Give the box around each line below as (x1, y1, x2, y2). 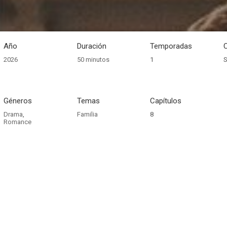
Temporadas (150, 42, 193, 51)
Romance (3, 118, 31, 126)
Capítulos (150, 96, 182, 105)
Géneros (3, 96, 32, 105)
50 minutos (77, 56, 109, 63)
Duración (77, 42, 106, 51)
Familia (77, 110, 98, 118)
